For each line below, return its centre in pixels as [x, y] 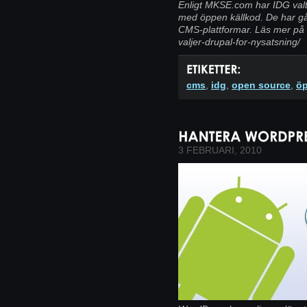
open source [261, 85]
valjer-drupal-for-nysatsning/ [239, 42]
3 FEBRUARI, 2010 [220, 150]
